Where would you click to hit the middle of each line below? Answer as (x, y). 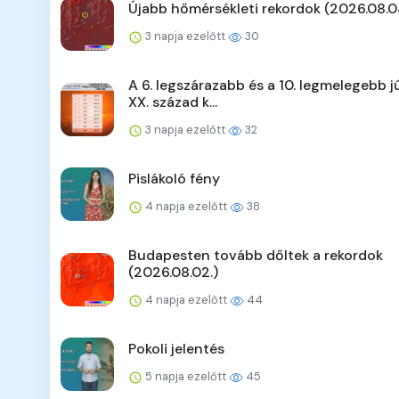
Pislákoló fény (174, 179)
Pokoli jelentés (176, 349)
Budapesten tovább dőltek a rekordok (256, 256)
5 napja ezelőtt (186, 377)
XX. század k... (173, 102)
